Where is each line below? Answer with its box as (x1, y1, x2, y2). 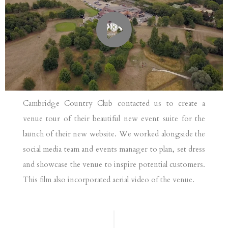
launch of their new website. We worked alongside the (22, 129, 206, 139)
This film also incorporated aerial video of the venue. (22, 175, 194, 185)
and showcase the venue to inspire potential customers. (22, 159, 206, 170)
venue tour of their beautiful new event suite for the (22, 113, 206, 124)
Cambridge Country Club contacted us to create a (22, 98, 206, 109)
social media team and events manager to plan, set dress (22, 144, 206, 155)
